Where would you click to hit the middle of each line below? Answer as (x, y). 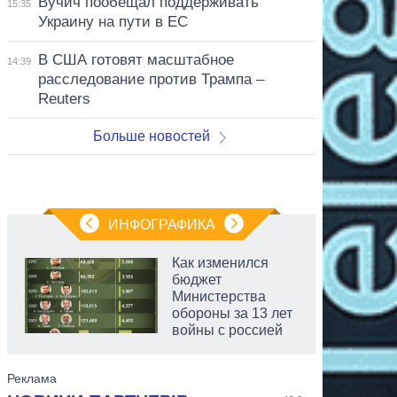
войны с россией (227, 330)
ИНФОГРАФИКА (161, 224)
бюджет (197, 279)
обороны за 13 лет (232, 313)
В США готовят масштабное (136, 59)
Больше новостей (152, 136)
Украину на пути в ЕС (113, 21)
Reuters (64, 98)
